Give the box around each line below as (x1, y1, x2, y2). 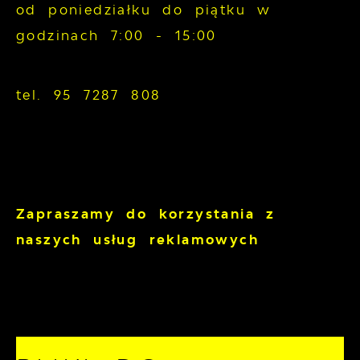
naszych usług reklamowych (16, 231, 259, 248)
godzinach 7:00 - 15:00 (16, 27, 217, 44)
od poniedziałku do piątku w (16, 2, 272, 18)
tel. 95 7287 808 (16, 87, 162, 104)
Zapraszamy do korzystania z (16, 206, 276, 223)
